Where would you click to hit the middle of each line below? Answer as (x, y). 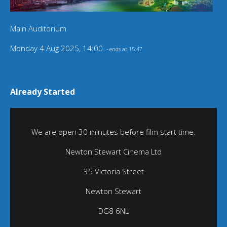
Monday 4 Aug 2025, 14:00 (58, 48)
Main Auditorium (38, 29)
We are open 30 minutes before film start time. (113, 132)
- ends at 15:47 (124, 49)
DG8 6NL (113, 211)
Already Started (43, 92)
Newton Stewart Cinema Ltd (113, 152)
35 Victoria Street (113, 172)
